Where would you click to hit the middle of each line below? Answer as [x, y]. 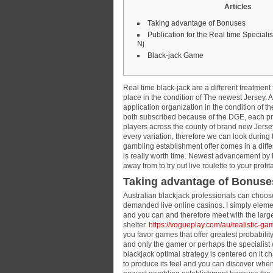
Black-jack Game [175, 55]
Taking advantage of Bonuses [197, 23]
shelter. [136, 225]
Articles [238, 7]
